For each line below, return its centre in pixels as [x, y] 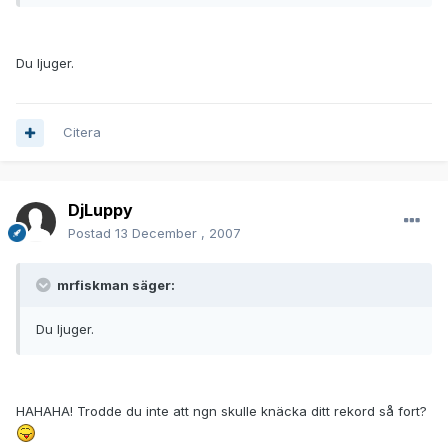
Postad [91, 233]
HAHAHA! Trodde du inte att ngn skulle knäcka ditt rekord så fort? [221, 411]
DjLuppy [100, 210]
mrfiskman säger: [114, 285]
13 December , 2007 [178, 233]
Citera [82, 132]
